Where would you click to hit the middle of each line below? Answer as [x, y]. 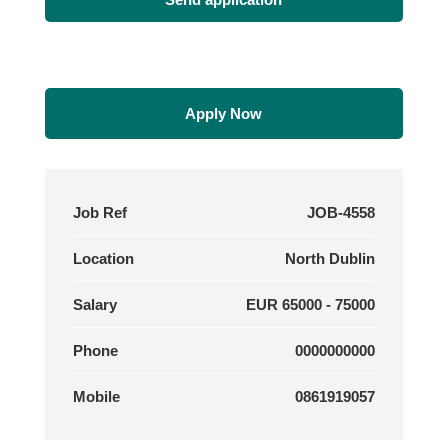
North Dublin [330, 259]
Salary [94, 305]
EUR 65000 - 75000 [311, 305]
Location [103, 259]
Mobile [96, 397]
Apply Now [224, 114]
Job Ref [99, 213]
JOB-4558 [341, 213]
